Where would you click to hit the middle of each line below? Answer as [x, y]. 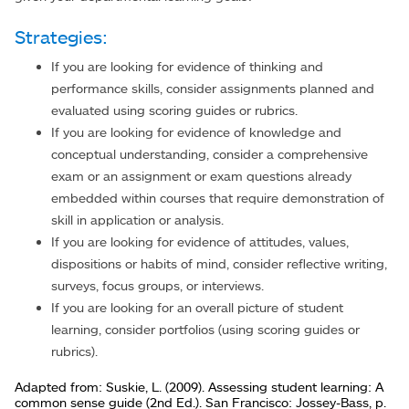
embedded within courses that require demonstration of [218, 197]
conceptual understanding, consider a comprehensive [210, 153]
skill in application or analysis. [137, 219]
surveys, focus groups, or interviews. [157, 285]
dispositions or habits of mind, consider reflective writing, [219, 263]
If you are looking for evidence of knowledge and [196, 131]
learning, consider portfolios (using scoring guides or [205, 329]
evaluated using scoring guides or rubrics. [174, 110]
